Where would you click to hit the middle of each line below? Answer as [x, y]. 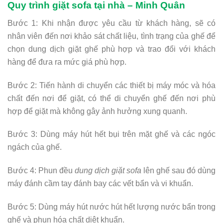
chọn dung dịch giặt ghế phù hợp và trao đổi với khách [111, 49]
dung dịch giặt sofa [108, 171]
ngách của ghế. [35, 147]
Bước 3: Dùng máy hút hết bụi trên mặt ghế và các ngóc [111, 134]
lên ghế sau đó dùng [178, 171]
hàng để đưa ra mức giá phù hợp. [67, 62]
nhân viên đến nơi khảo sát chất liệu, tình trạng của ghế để [111, 36]
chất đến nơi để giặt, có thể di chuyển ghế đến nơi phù [111, 98]
